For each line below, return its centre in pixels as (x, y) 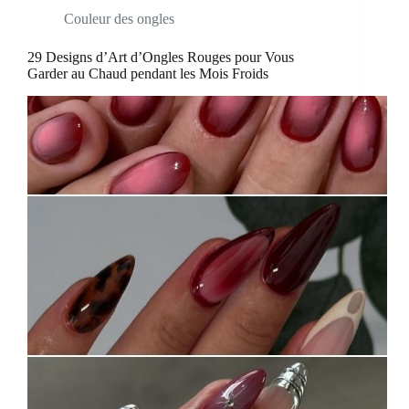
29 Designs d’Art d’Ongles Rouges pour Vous (161, 58)
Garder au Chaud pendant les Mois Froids (148, 74)
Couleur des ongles (119, 19)
